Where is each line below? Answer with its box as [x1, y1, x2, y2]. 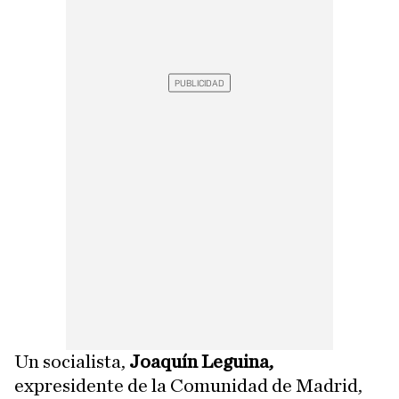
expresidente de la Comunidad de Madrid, [14, 376, 362, 395]
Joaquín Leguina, [129, 352, 273, 371]
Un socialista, [14, 352, 129, 371]
